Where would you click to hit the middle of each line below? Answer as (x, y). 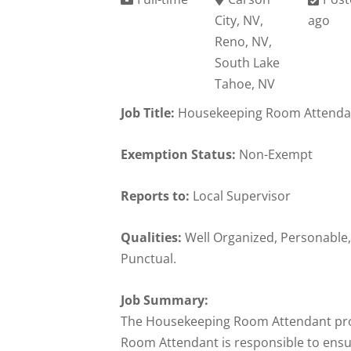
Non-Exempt (275, 154)
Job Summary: (165, 300)
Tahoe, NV (244, 83)
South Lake (247, 62)
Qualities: (152, 237)
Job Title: (148, 112)
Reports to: (156, 195)
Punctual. (149, 258)
